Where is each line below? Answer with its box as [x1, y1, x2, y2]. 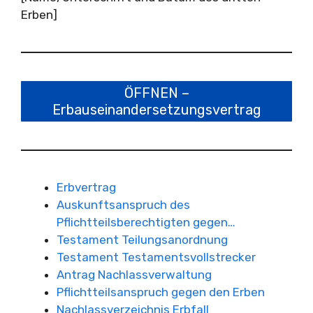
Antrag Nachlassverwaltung [57, 268, 212, 282]
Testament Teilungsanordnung [57, 233, 228, 247]
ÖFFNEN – [124, 85, 189, 101]
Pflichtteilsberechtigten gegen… [57, 215, 235, 229]
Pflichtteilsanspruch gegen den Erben [57, 285, 265, 299]
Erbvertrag [57, 180, 116, 194]
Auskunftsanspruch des [57, 198, 190, 212]
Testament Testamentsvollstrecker [57, 250, 256, 264]
